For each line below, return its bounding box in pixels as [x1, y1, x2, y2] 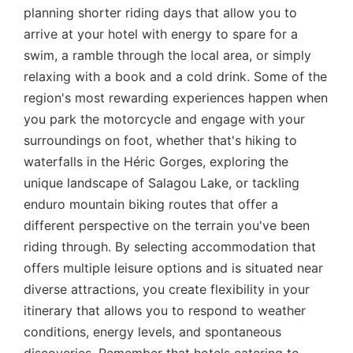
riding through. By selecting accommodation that [24, 239, 316, 255]
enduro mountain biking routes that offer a [24, 196, 278, 213]
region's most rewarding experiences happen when [24, 90, 328, 106]
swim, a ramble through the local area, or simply [24, 47, 311, 64]
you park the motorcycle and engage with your [24, 111, 305, 128]
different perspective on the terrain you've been [24, 217, 310, 234]
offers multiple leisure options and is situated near [24, 260, 323, 277]
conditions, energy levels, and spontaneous [24, 324, 281, 340]
